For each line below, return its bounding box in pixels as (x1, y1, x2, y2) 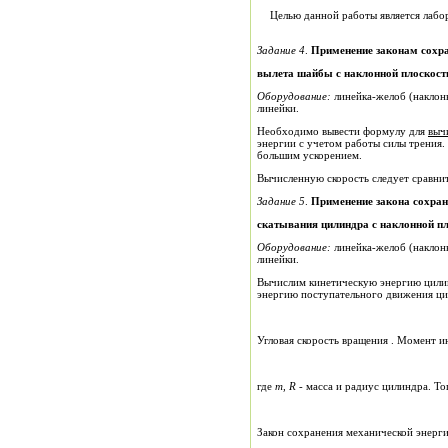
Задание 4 (257, 44, 305, 56)
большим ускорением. (257, 149, 362, 161)
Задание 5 (257, 195, 305, 207)
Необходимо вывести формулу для (257, 125, 428, 137)
